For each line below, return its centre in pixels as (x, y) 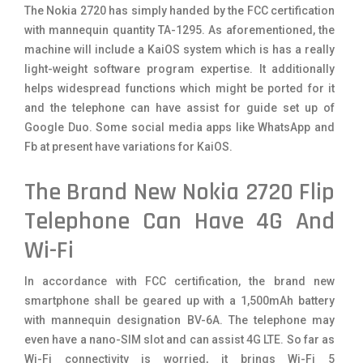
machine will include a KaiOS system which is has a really (179, 49)
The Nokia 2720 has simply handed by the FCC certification (179, 10)
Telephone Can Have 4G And (179, 221)
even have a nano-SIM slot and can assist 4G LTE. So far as (179, 339)
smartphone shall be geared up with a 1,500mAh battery (179, 300)
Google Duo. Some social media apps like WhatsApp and (179, 127)
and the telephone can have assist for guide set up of (179, 107)
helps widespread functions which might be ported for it (179, 88)
